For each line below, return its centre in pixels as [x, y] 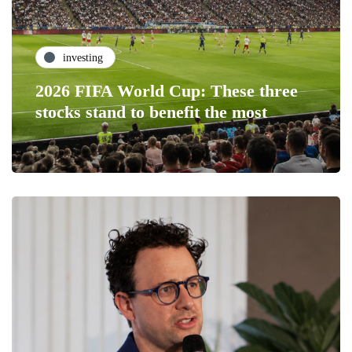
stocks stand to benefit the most [151, 112]
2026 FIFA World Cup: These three [167, 91]
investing [83, 57]
